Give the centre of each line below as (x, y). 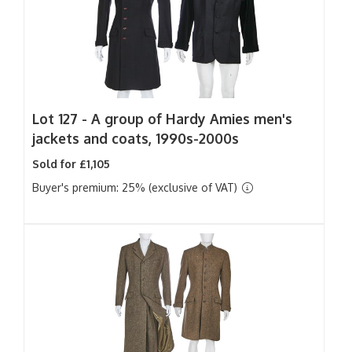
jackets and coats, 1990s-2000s (136, 138)
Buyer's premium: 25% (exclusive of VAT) (136, 187)
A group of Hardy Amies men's (192, 119)
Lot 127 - (62, 119)
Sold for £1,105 (71, 164)
